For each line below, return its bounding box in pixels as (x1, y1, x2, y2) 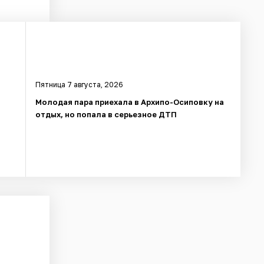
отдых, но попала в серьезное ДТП (35, 109, 177, 119)
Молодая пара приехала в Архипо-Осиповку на (35, 97, 225, 107)
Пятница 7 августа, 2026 (35, 80, 124, 89)
